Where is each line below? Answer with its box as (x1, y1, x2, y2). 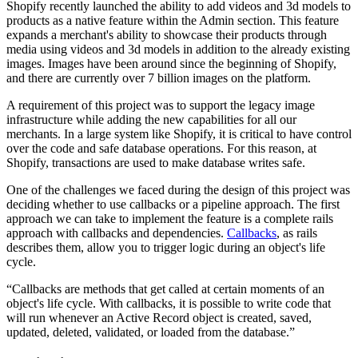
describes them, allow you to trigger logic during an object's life (6, 240, 325, 254)
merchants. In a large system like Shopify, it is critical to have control (6, 126, 352, 141)
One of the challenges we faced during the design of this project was (6, 182, 350, 197)
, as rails (276, 225, 317, 240)
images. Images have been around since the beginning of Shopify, (6, 56, 336, 70)
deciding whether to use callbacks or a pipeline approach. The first (6, 197, 340, 211)
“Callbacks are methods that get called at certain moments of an (6, 281, 324, 296)
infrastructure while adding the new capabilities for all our (6, 112, 296, 126)
